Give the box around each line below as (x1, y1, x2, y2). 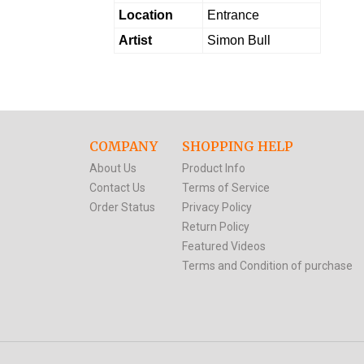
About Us (89, 161, 136, 175)
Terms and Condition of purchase (181, 258, 353, 272)
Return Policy (181, 219, 249, 233)
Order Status (89, 200, 155, 214)
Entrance (206, 7, 259, 22)
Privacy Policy (181, 200, 252, 214)
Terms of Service (181, 180, 270, 194)
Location (118, 7, 173, 22)
